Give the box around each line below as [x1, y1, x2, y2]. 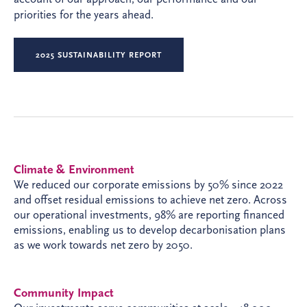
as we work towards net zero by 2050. [14, 238, 193, 251]
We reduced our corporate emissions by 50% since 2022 [14, 178, 283, 191]
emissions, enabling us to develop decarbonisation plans [14, 223, 286, 236]
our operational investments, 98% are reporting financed [14, 208, 284, 221]
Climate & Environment [14, 162, 134, 177]
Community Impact [14, 286, 114, 300]
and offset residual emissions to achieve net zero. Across [14, 193, 287, 206]
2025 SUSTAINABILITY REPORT [36, 50, 162, 60]
